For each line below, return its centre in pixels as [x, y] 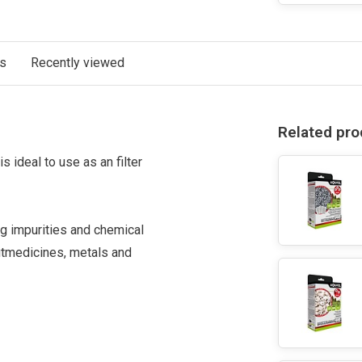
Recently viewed [78, 63]
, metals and [98, 253]
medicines [34, 253]
